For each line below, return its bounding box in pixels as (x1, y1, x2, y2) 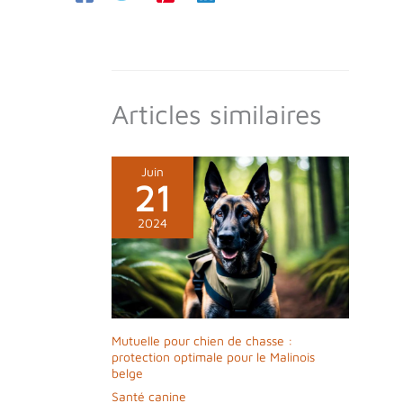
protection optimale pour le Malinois (112, 349, 315, 365)
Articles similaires (112, 97, 322, 130)
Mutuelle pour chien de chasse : (112, 333, 292, 349)
